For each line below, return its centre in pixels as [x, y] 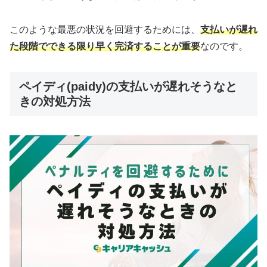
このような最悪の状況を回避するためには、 [105, 29]
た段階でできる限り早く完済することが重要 [105, 46]
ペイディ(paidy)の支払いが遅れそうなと [128, 86]
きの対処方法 [55, 101]
